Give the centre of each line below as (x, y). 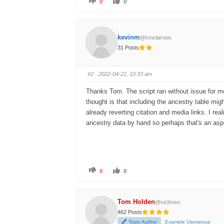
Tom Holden (136, 201)
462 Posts (130, 212)
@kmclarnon (156, 38)
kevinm (129, 37)
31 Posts (128, 48)
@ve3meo (168, 202)
